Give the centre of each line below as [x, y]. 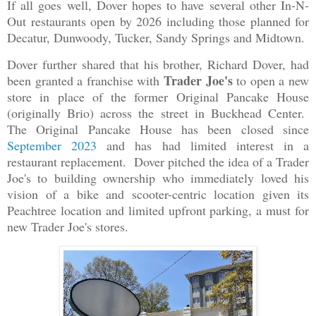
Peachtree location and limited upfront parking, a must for [158, 211]
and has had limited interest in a [203, 146]
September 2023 [52, 146]
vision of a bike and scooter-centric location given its [158, 194]
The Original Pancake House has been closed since [158, 129]
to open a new [271, 81]
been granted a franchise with [85, 81]
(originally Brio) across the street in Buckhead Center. [158, 113]
